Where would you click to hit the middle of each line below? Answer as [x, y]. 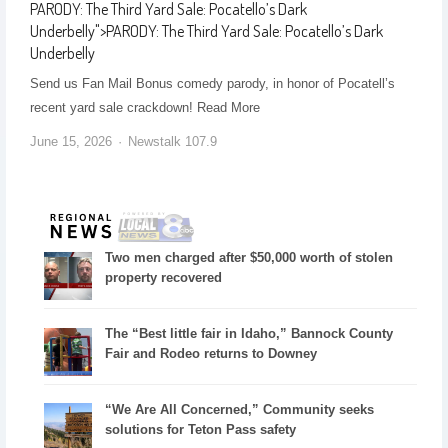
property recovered [164, 277]
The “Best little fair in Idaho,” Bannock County [249, 333]
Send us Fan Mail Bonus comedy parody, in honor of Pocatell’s [212, 84]
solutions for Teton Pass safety [201, 429]
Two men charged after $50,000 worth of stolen [249, 257]
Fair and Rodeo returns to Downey [211, 353]
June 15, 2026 [70, 142]
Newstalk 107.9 [172, 142]
